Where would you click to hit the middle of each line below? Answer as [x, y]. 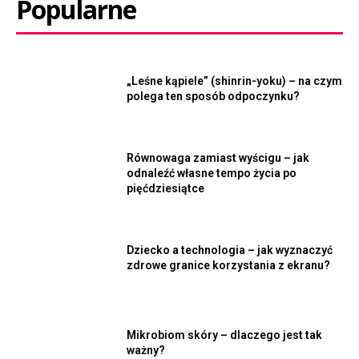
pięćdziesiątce [166, 188]
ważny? [146, 350]
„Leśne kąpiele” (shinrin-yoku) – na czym [235, 81]
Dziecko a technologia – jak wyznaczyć [230, 250]
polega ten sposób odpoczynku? [214, 96]
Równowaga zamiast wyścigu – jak [218, 158]
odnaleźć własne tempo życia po [212, 173]
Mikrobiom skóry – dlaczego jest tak [225, 335]
